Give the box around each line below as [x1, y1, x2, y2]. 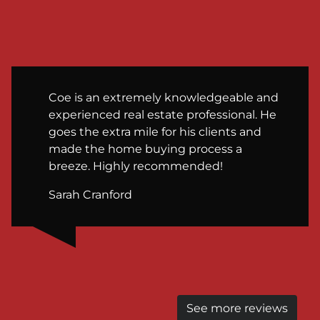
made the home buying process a [49, 141, 242, 156]
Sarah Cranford [49, 187, 132, 201]
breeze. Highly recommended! [49, 159, 223, 173]
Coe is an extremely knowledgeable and [49, 90, 279, 104]
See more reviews [186, 301, 288, 315]
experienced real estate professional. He [49, 107, 276, 121]
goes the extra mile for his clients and [49, 124, 261, 139]
